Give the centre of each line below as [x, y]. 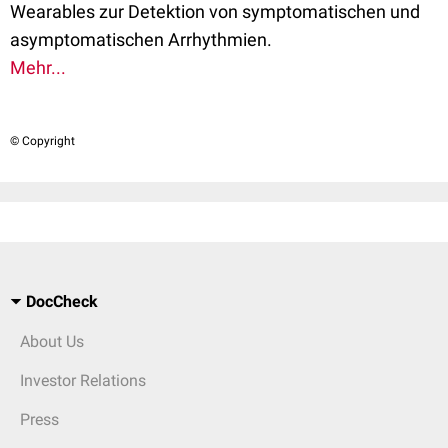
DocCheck [62, 301]
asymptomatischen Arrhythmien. [141, 39]
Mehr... [38, 67]
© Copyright [42, 141]
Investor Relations [83, 380]
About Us [52, 341]
